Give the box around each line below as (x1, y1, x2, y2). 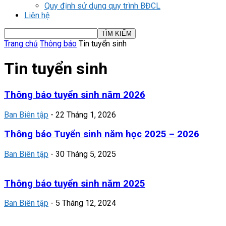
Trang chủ (4, 39, 38, 48)
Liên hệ (24, 11, 49, 20)
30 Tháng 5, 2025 (55, 149, 116, 159)
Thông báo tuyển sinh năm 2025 (4, 178, 145, 189)
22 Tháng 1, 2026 (55, 109, 116, 120)
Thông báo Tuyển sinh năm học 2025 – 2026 (4, 129, 199, 140)
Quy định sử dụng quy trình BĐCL (44, 1, 160, 11)
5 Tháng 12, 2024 (55, 198, 116, 208)
